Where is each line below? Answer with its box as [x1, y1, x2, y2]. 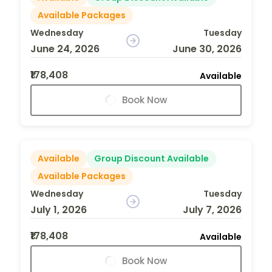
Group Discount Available [94, 152, 209, 165]
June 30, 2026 [172, 41, 242, 56]
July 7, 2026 [182, 202, 242, 217]
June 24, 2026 [30, 41, 100, 56]
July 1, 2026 [30, 202, 87, 217]
